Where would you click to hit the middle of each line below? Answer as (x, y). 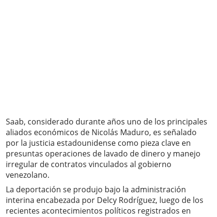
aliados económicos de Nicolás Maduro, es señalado (101, 132)
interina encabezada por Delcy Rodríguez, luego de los (105, 200)
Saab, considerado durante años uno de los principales (107, 122)
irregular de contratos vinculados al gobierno (89, 164)
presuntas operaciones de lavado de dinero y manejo (103, 154)
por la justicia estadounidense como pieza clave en (98, 143)
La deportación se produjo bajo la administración (96, 190)
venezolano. (28, 175)
